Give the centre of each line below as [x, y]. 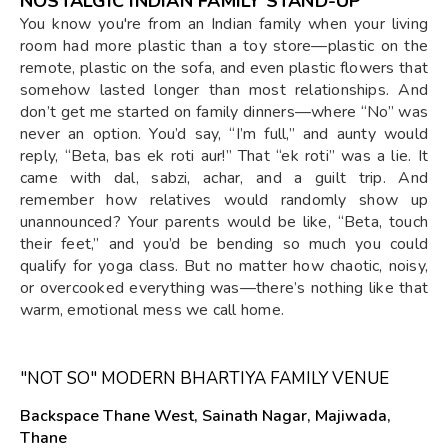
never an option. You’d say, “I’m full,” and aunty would [224, 133]
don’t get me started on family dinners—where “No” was [224, 111]
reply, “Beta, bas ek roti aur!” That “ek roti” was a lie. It [224, 155]
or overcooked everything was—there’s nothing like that [224, 287]
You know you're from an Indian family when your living [224, 23]
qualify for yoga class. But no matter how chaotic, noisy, [224, 265]
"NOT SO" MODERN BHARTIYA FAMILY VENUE [204, 378]
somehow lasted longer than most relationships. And [224, 89]
